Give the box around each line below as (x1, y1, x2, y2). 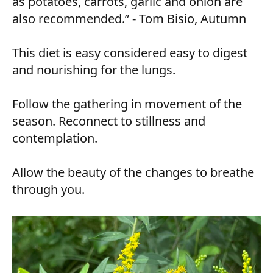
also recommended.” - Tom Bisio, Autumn (12, 10, 246, 27)
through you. (12, 180, 85, 197)
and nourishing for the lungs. (12, 61, 175, 78)
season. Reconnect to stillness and (12, 112, 205, 129)
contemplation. (12, 129, 97, 146)
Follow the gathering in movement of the (12, 95, 242, 112)
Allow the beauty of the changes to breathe (12, 163, 254, 180)
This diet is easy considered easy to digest (12, 44, 247, 61)
